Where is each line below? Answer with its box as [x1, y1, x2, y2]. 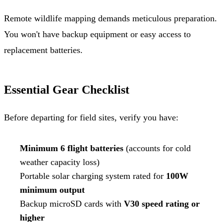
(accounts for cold [123, 143, 191, 153]
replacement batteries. [4, 45, 83, 55]
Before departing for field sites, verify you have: [4, 112, 178, 122]
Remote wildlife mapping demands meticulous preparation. [4, 13, 217, 23]
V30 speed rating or [124, 198, 200, 209]
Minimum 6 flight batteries [20, 143, 123, 153]
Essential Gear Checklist [4, 83, 129, 96]
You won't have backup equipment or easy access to [4, 29, 191, 39]
